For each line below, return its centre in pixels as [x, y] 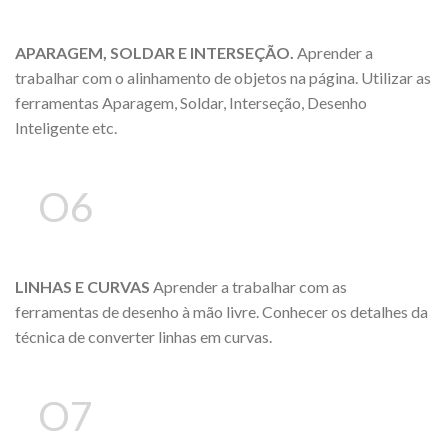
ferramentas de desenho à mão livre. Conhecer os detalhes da [221, 311]
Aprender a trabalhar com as [250, 286]
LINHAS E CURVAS [84, 286]
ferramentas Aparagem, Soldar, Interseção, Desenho [191, 103]
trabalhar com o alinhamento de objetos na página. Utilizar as [223, 78]
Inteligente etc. [66, 128]
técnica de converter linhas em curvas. [143, 336]
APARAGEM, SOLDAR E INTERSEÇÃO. [156, 53]
